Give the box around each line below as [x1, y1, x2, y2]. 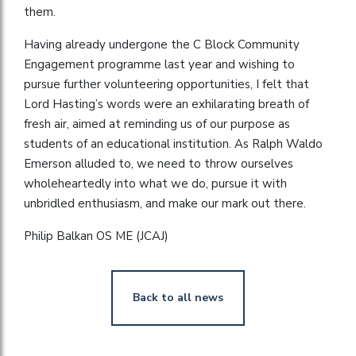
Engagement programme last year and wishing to [24, 56, 295, 72]
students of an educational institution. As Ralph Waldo [24, 135, 323, 152]
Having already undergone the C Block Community [24, 36, 300, 52]
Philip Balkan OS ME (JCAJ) [24, 227, 168, 244]
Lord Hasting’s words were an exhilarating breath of [24, 95, 309, 112]
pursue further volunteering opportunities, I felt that [24, 75, 309, 92]
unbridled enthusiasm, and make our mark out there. [24, 195, 306, 211]
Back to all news [133, 289, 223, 305]
